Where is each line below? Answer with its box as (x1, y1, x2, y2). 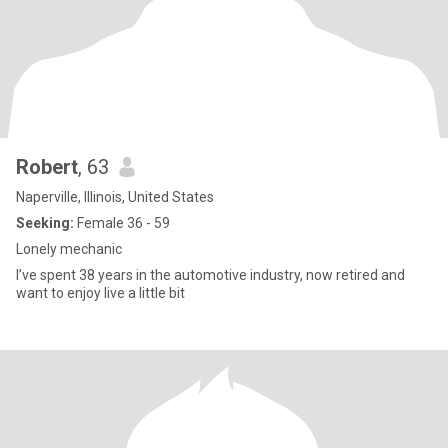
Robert (16, 155, 78, 179)
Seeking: (16, 215, 74, 231)
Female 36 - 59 (74, 215, 170, 231)
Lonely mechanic (16, 241, 122, 257)
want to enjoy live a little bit (16, 285, 185, 301)
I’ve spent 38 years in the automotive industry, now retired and (16, 267, 405, 283)
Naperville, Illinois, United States (16, 189, 214, 205)
